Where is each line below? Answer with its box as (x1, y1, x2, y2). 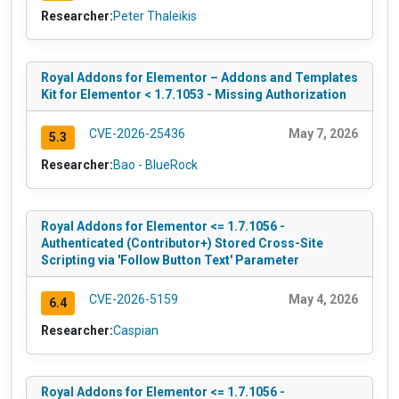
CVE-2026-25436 (88, 126, 185, 142)
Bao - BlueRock (113, 157, 198, 172)
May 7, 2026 (289, 126, 358, 142)
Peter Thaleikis (113, 9, 197, 24)
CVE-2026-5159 (88, 291, 178, 306)
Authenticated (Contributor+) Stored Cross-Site (41, 235, 323, 250)
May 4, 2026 (289, 291, 358, 306)
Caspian (113, 322, 159, 338)
